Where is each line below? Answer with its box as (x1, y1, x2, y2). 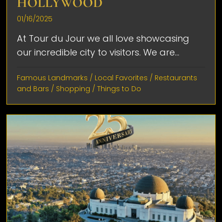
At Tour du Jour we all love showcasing (17, 32, 190, 45)
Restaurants (155, 72, 198, 83)
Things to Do (97, 83, 142, 94)
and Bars (17, 83, 50, 94)
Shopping (56, 83, 91, 94)
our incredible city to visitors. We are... (17, 46, 180, 58)
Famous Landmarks (17, 72, 88, 83)
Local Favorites (95, 72, 148, 83)
